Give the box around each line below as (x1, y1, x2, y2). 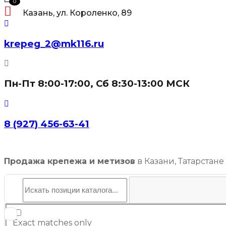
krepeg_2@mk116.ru (4, 37, 104, 49)
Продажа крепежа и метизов (4, 156, 135, 166)
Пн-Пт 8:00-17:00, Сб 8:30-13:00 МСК (4, 78, 190, 90)
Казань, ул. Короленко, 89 (23, 8, 132, 18)
